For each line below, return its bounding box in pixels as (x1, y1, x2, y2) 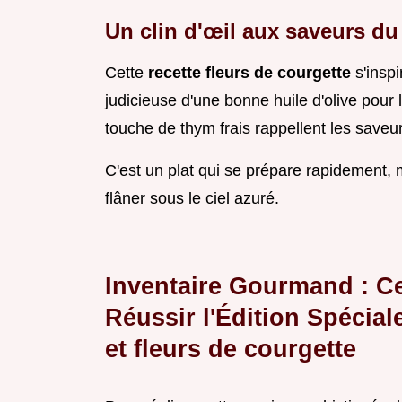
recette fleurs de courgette (148, 64, 355, 83)
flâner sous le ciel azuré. (105, 189, 279, 208)
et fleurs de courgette (105, 335, 356, 363)
